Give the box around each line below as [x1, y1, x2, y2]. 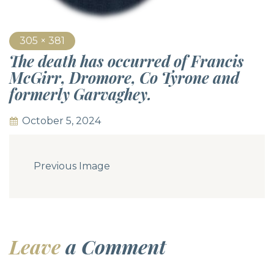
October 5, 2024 [22, 114, 101, 127]
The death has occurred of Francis [9, 50, 244, 71]
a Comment [65, 232, 166, 259]
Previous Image [34, 160, 110, 172]
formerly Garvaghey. [9, 83, 152, 104]
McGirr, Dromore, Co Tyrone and [9, 67, 239, 87]
